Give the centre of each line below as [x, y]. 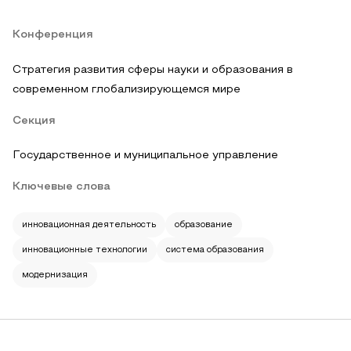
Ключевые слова [62, 187]
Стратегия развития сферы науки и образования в [153, 70]
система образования [215, 250]
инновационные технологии [85, 250]
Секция [34, 121]
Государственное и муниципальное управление [145, 156]
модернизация [55, 275]
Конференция [53, 35]
